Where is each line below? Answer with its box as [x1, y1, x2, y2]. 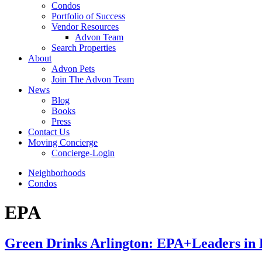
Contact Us [28, 127, 70, 137]
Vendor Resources [51, 22, 119, 32]
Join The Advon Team [51, 74, 134, 85]
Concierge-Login [51, 148, 115, 158]
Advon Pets [51, 64, 95, 74]
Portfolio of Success [51, 11, 125, 22]
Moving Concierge [28, 137, 98, 148]
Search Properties [51, 43, 116, 53]
